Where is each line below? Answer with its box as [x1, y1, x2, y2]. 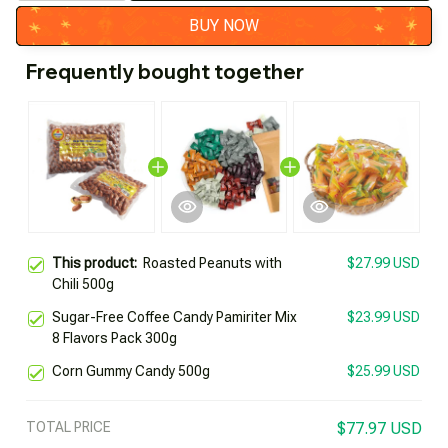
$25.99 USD [347, 362, 420, 379]
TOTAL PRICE [26, 418, 111, 435]
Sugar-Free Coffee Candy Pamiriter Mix [52, 308, 297, 325]
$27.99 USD [347, 254, 420, 271]
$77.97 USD [337, 418, 422, 438]
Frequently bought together [26, 58, 304, 84]
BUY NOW [189, 16, 259, 36]
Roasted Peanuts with [143, 254, 282, 271]
